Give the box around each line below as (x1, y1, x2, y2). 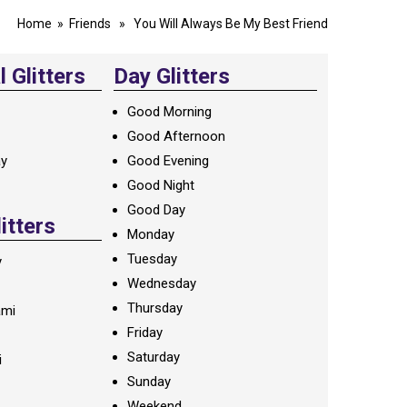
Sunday (126, 373, 171, 390)
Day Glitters (113, 64, 230, 89)
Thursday (126, 300, 183, 316)
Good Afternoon (126, 128, 225, 144)
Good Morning (126, 104, 212, 120)
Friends (69, 16, 111, 31)
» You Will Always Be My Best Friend (111, 16, 328, 31)
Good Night (126, 177, 194, 194)
